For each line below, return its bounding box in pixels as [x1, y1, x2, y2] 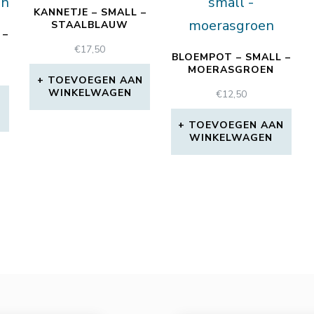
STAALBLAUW [51, 18, 129, 32]
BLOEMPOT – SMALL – [171, 50, 291, 64]
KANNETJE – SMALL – [33, 6, 146, 20]
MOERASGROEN [188, 63, 275, 77]
